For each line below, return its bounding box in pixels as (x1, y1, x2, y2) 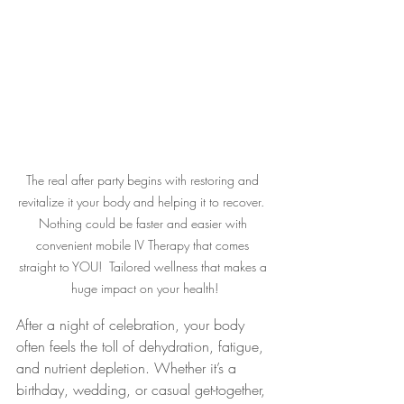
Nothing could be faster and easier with (38, 215, 251, 232)
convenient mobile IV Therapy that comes (36, 236, 252, 253)
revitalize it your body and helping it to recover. (17, 193, 271, 210)
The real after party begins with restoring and (26, 171, 262, 188)
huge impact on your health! (70, 280, 218, 297)
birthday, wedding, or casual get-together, (16, 380, 270, 399)
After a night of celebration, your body (16, 315, 249, 335)
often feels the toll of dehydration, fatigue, (16, 336, 268, 356)
